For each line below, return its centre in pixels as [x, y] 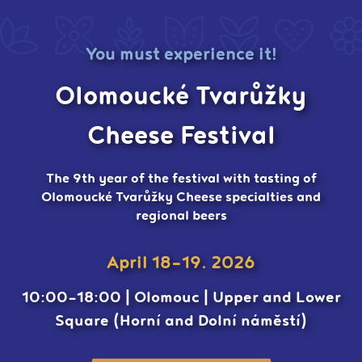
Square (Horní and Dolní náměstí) [181, 322]
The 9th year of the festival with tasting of [181, 180]
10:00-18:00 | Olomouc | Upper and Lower [181, 299]
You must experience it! [181, 56]
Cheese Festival [181, 139]
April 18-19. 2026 [181, 265]
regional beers [181, 217]
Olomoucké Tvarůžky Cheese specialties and [181, 198]
